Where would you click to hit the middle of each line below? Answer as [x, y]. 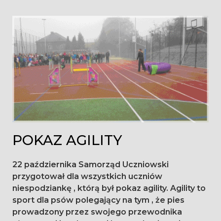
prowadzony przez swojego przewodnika [97, 212]
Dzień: [42, 26]
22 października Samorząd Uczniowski [91, 165]
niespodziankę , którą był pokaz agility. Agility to [109, 188]
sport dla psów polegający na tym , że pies [98, 200]
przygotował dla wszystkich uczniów [87, 177]
